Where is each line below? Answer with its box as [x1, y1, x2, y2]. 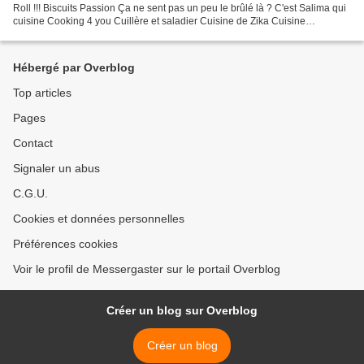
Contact [13, 136, 53, 149]
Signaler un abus [13, 162, 100, 175]
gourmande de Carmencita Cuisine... [13, 28, 175, 40]
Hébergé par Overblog [13, 61, 135, 74]
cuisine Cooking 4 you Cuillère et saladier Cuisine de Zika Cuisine [13, 15, 305, 27]
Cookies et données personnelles [13, 212, 184, 225]
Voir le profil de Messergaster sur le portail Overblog [13, 262, 280, 275]
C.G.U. [13, 187, 48, 200]
